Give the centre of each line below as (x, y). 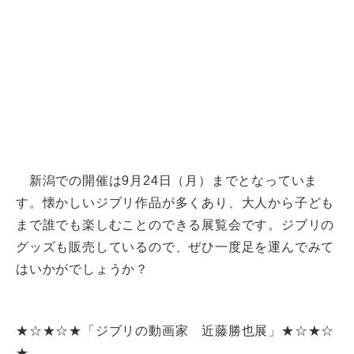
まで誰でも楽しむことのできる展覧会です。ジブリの (175, 225)
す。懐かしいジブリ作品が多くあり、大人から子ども (175, 203)
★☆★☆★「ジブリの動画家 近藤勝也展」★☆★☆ (175, 331)
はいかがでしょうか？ (83, 269)
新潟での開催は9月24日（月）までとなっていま (167, 181)
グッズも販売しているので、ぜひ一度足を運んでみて (175, 247)
